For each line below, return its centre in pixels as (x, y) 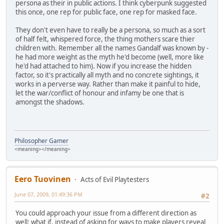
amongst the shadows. (50, 102)
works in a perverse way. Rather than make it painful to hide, (108, 84)
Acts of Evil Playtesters (115, 179)
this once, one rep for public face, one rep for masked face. (106, 12)
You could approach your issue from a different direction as (106, 213)
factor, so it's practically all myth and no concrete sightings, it (107, 75)
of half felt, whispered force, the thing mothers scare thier (105, 39)
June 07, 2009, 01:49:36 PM (48, 194)
